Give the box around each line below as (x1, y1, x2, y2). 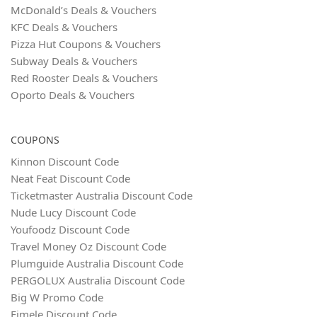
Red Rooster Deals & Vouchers (11, 71, 158, 86)
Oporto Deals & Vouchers (11, 88, 134, 103)
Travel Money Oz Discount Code (11, 239, 166, 254)
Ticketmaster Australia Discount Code (11, 188, 192, 203)
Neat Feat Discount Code (11, 171, 130, 186)
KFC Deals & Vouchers (11, 20, 117, 35)
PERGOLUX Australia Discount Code (11, 273, 185, 288)
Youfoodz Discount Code (11, 222, 129, 237)
